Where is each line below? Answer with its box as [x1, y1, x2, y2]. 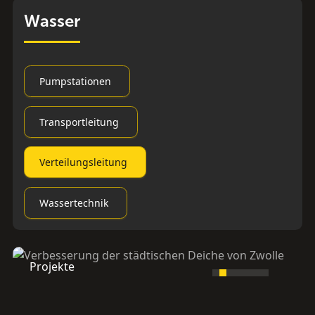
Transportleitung [39, 115, 119, 129]
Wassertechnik [39, 195, 108, 210]
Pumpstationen [39, 75, 111, 89]
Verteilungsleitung [39, 155, 127, 169]
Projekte [29, 258, 75, 274]
